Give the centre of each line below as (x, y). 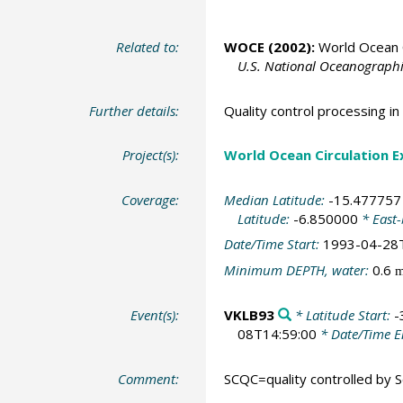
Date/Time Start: (273, 244)
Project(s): (151, 155)
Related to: (148, 47)
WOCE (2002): (269, 47)
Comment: (149, 378)
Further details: (134, 110)
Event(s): (155, 315)
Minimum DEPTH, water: (298, 269)
